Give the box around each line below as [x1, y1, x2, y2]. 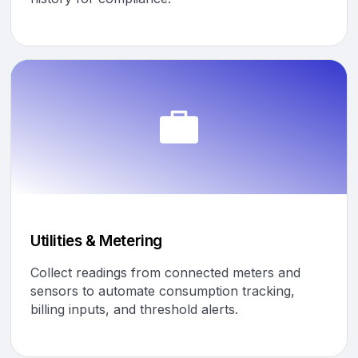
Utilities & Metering [30, 231, 162, 250]
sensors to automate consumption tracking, [30, 282, 295, 299]
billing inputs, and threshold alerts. [30, 300, 238, 317]
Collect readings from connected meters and [30, 264, 300, 280]
